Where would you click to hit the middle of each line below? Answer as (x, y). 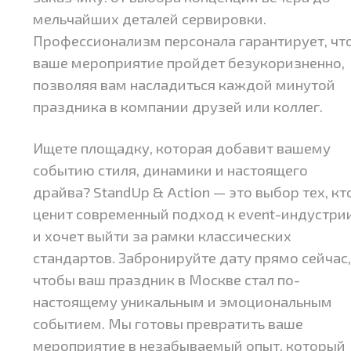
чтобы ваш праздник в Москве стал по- (167, 280)
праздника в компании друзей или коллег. (178, 107)
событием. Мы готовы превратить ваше (168, 324)
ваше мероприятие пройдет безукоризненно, (189, 63)
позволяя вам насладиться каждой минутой (185, 85)
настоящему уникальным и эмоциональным (183, 302)
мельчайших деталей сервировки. (150, 19)
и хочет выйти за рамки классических (163, 236)
